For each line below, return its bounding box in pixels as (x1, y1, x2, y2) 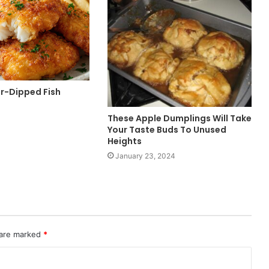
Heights (107, 135, 142, 148)
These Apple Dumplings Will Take (107, 112, 252, 125)
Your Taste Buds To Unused (107, 124, 226, 136)
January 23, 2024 (115, 151, 175, 161)
